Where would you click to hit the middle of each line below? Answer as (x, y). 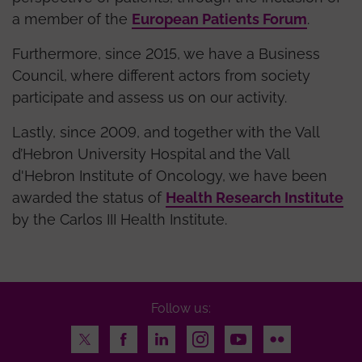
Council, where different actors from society (161, 75)
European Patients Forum (219, 19)
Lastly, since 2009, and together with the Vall (166, 132)
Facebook (139, 335)
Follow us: (181, 308)
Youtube (250, 335)
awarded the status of (89, 197)
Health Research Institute (255, 197)
